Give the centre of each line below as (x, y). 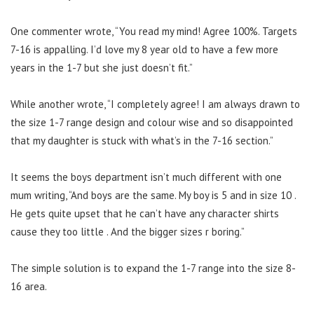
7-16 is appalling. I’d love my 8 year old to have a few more (144, 50)
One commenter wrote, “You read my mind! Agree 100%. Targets (154, 32)
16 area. (29, 287)
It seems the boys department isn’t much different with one (146, 177)
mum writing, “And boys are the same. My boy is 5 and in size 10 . (153, 196)
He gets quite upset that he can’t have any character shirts (145, 214)
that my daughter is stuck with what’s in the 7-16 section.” (142, 141)
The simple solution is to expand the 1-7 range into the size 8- (153, 268)
